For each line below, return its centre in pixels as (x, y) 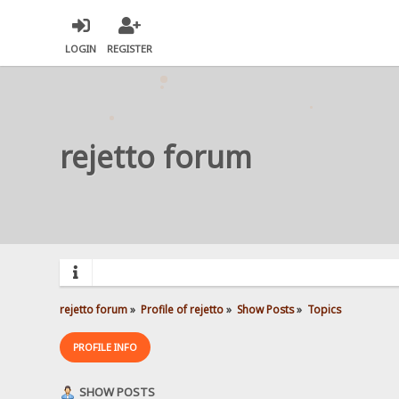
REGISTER (130, 49)
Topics (324, 309)
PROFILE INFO (106, 346)
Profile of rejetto (183, 309)
